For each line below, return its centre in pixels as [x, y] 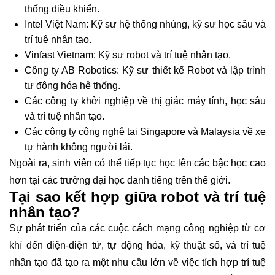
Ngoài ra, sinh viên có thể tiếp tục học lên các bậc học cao [137, 163]
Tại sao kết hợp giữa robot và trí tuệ [137, 196]
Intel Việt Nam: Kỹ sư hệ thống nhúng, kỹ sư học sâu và [145, 24]
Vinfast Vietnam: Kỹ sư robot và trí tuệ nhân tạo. [128, 55]
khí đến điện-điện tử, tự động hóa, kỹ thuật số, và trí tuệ [137, 245]
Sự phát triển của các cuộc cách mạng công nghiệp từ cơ [137, 228]
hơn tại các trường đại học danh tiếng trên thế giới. [120, 180]
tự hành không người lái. [79, 147]
